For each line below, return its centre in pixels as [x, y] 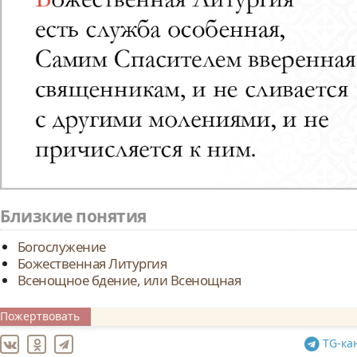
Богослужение [61, 247]
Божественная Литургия [92, 264]
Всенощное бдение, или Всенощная [129, 280]
